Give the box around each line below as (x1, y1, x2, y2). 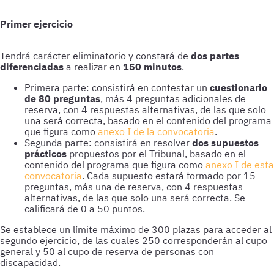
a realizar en (64, 61, 123, 73)
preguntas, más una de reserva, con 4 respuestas (24, 180, 243, 193)
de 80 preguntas (24, 92, 100, 105)
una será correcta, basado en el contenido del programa (24, 114, 272, 127)
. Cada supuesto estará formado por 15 (82, 169, 256, 182)
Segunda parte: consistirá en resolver (24, 136, 192, 149)
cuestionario (210, 81, 267, 94)
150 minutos (123, 61, 182, 73)
